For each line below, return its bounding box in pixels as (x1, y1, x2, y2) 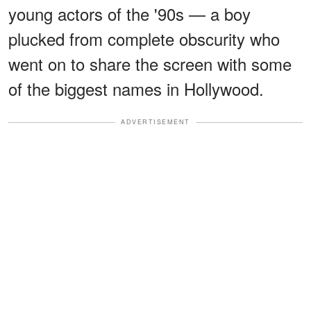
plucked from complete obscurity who (8, 26, 280, 51)
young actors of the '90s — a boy (8, 1, 251, 26)
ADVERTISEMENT (121, 117, 190, 127)
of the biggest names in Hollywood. (8, 76, 264, 101)
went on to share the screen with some (8, 51, 292, 76)
